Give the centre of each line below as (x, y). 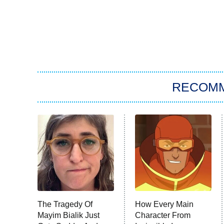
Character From (162, 215)
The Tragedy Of (65, 204)
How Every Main (164, 204)
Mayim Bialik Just (68, 215)
